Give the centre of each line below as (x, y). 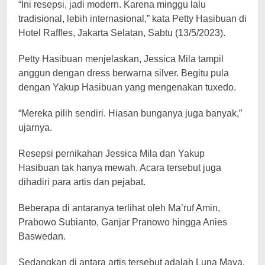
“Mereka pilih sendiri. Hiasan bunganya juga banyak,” (130, 113)
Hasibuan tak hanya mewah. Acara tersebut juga (120, 168)
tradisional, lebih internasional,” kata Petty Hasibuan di (132, 19)
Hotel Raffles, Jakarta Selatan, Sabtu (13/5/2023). (122, 33)
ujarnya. (35, 127)
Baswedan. (42, 236)
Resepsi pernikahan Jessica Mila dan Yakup (112, 153)
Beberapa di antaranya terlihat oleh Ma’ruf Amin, (119, 208)
